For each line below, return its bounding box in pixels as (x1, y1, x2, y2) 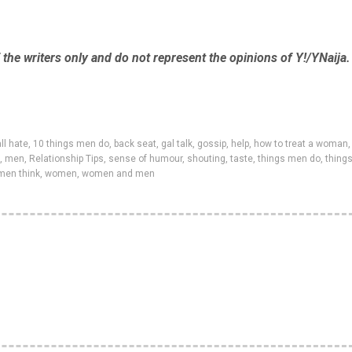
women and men (82, 168, 155, 179)
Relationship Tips (29, 153, 104, 164)
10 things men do (33, 138, 109, 149)
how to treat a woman (254, 138, 348, 149)
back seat (114, 138, 156, 149)
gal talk (161, 138, 192, 149)
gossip (197, 138, 226, 149)
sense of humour (108, 153, 182, 164)
